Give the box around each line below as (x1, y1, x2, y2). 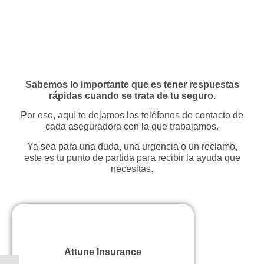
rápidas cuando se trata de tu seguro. (48, 90, 216, 101)
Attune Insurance (64, 246, 141, 257)
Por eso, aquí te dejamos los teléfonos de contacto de (21, 110, 243, 121)
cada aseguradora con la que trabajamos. (45, 121, 219, 132)
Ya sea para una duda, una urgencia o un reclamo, (27, 141, 237, 151)
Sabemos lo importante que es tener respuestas (25, 79, 239, 90)
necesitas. (111, 163, 153, 174)
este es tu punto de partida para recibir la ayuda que (24, 152, 240, 163)
